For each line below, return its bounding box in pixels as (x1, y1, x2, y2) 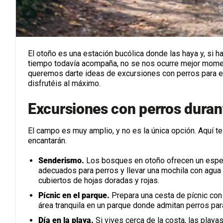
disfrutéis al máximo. (28, 78, 101, 88)
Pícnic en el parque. (38, 191, 110, 200)
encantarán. (28, 135, 67, 145)
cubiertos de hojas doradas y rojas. (38, 176, 159, 186)
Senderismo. (38, 156, 84, 166)
